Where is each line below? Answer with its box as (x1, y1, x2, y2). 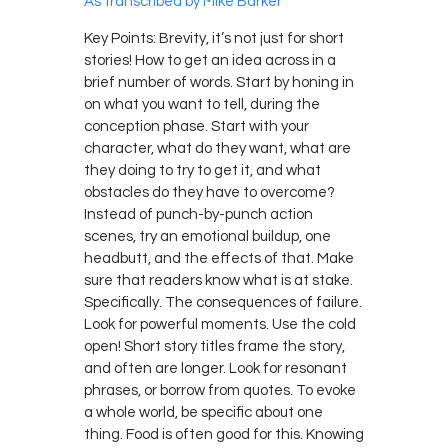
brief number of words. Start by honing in (84, 74, 354, 90)
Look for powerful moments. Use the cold (84, 316, 356, 332)
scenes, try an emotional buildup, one (84, 228, 331, 244)
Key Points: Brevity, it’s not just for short (84, 30, 344, 46)
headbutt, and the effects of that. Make (84, 250, 354, 266)
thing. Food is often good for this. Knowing (84, 426, 364, 442)
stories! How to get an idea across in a (84, 52, 336, 68)
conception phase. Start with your (84, 118, 309, 134)
